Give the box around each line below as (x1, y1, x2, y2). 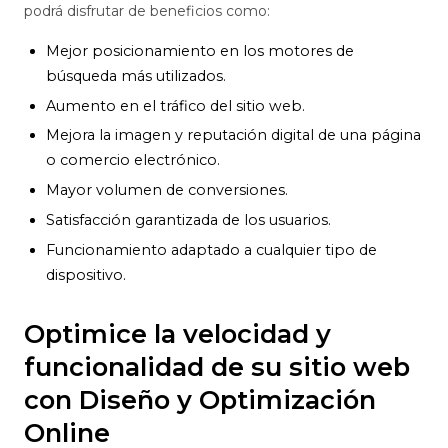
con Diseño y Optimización (24, 383, 376, 415)
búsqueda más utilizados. (46, 66, 227, 85)
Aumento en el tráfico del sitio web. (46, 96, 306, 115)
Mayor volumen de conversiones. (46, 181, 289, 200)
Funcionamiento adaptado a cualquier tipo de (46, 240, 378, 259)
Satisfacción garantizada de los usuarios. (46, 210, 332, 229)
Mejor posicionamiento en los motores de (46, 41, 355, 60)
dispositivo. (46, 265, 127, 284)
